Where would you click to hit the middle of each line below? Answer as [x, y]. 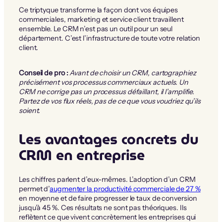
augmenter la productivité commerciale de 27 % [125, 189]
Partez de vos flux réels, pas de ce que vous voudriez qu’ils [110, 101]
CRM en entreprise [82, 155]
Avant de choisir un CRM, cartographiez [133, 73]
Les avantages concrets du [109, 139]
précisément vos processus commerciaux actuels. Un [104, 82]
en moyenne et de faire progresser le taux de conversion [108, 198]
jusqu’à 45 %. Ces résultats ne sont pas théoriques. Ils [103, 207]
